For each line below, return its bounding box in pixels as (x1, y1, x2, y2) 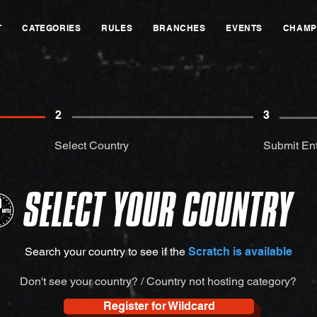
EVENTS (226, 23, 263, 33)
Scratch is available (188, 245, 292, 258)
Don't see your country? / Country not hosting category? (19, 275, 296, 288)
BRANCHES (152, 23, 206, 33)
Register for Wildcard (103, 299, 215, 313)
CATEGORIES (22, 23, 81, 33)
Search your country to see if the (24, 245, 188, 258)
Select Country (54, 139, 129, 152)
